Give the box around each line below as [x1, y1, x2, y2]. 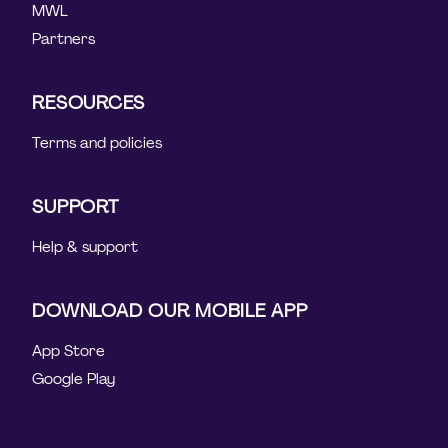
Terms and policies [32, 132, 163, 153]
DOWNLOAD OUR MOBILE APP [32, 298, 308, 323]
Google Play [32, 368, 116, 389]
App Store [32, 340, 106, 361]
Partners [32, 28, 96, 49]
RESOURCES [32, 90, 146, 115]
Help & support [32, 236, 139, 257]
